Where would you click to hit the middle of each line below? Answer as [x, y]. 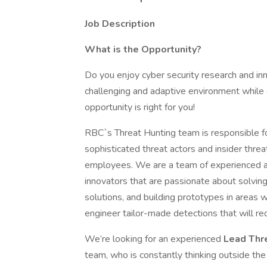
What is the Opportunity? [143, 49]
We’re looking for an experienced [154, 239]
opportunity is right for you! [140, 107]
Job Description [120, 24]
